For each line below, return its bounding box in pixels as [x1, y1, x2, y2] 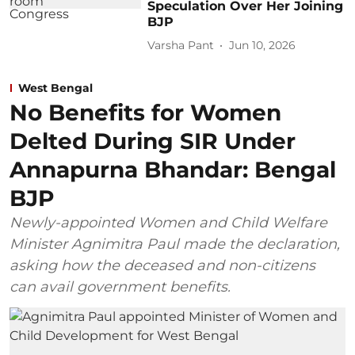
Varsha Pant [147, 38, 215, 52]
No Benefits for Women [10, 98, 281, 126]
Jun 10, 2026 [229, 38, 296, 52]
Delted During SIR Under [10, 127, 296, 155]
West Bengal [18, 80, 93, 95]
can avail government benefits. [10, 277, 231, 296]
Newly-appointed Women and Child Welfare [10, 213, 327, 231]
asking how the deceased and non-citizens [10, 256, 315, 274]
